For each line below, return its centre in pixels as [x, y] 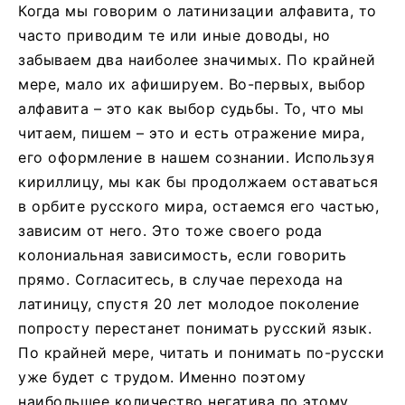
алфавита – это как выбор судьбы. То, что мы [191, 108]
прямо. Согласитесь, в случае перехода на [180, 279]
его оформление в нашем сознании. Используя [196, 157]
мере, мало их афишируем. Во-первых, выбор [192, 84]
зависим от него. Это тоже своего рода [170, 230]
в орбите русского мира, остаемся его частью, [198, 206]
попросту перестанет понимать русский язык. [195, 328]
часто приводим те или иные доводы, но [174, 35]
